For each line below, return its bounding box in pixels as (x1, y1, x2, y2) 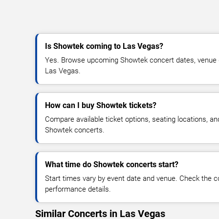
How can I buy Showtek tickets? (45, 100, 156, 110)
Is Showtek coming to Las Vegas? (45, 41, 163, 51)
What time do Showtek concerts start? (45, 159, 178, 169)
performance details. (45, 184, 111, 194)
